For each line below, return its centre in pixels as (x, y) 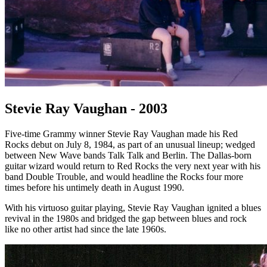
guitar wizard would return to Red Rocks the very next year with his (133, 166)
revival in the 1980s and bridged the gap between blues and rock (126, 219)
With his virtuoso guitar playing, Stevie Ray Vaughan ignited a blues (133, 208)
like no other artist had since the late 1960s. (86, 229)
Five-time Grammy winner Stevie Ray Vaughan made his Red (121, 134)
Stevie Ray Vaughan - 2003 (86, 109)
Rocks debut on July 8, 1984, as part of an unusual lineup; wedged (130, 145)
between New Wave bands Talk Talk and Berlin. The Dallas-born (128, 156)
